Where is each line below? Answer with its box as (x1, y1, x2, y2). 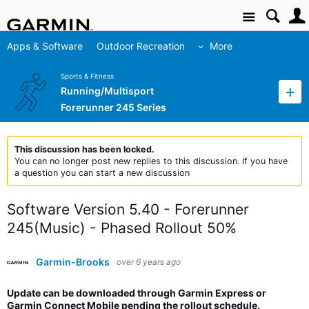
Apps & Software (7, 40, 83, 52)
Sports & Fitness (61, 72, 114, 81)
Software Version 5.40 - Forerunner (7, 201, 249, 218)
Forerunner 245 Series (61, 101, 166, 114)
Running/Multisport (61, 85, 154, 97)
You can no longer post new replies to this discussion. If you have (14, 156, 288, 166)
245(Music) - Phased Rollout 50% (7, 219, 237, 237)
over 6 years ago (117, 257, 181, 267)
